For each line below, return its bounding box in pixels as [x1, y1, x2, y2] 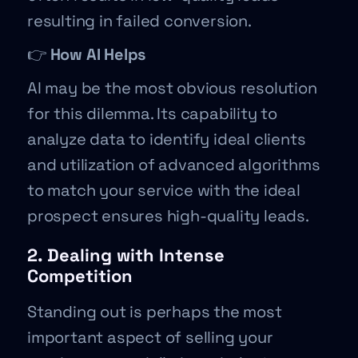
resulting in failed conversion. [27, 10, 252, 31]
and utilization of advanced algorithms [27, 154, 320, 175]
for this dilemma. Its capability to [27, 103, 277, 124]
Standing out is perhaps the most [27, 301, 282, 322]
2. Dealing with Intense [27, 244, 225, 266]
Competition [27, 265, 133, 287]
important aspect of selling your [27, 327, 273, 348]
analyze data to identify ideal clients [27, 129, 306, 149]
